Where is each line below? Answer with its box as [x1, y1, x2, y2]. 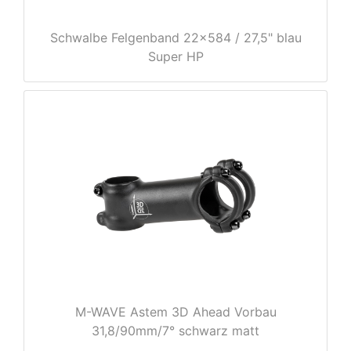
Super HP [147, 49, 204, 65]
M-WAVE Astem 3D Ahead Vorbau [74, 304, 277, 320]
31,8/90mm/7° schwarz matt [92, 323, 259, 339]
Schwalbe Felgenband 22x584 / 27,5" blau [49, 30, 302, 46]
